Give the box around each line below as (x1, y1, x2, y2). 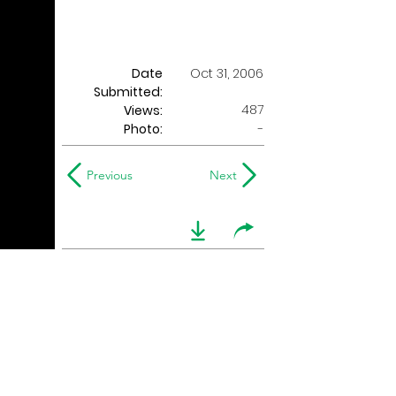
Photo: (124, 120, 163, 138)
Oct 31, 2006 (190, 65, 263, 82)
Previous (87, 167, 133, 183)
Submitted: (94, 83, 163, 101)
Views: (124, 102, 163, 119)
